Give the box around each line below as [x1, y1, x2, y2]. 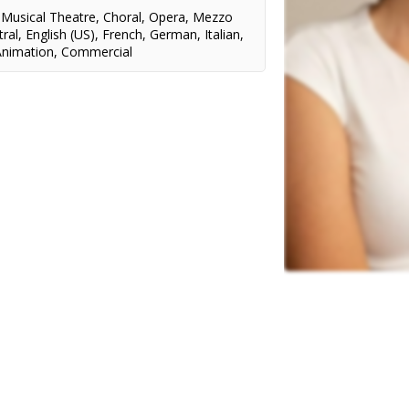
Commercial [61, 43, 133, 60]
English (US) [26, 26, 96, 43]
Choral [103, 8, 142, 26]
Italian [204, 26, 241, 43]
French [102, 26, 143, 43]
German [150, 26, 198, 43]
